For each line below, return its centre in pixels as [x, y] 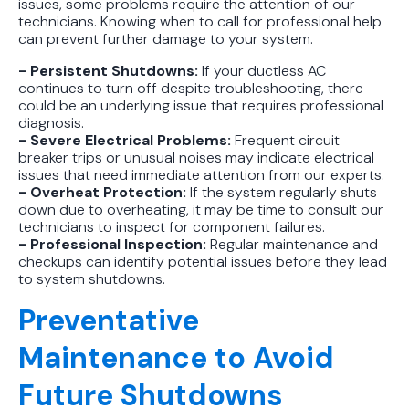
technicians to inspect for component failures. [172, 226]
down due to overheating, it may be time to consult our [201, 209]
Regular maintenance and [294, 244]
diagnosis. [51, 122]
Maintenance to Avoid [176, 357]
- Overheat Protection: [102, 192]
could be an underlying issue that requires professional [201, 105]
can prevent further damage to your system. [166, 38]
